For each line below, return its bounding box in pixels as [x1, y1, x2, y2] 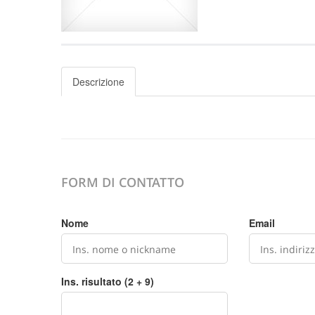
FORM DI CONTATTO [61, 174, 184, 191]
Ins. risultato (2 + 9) [61, 274, 154, 288]
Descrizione [72, 75, 124, 89]
